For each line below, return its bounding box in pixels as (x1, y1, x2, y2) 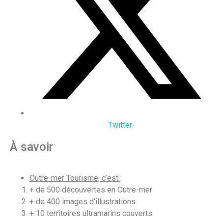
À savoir (10, 139, 53, 154)
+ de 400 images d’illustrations (29, 196, 136, 206)
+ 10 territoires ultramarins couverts (29, 208, 152, 218)
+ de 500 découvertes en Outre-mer (29, 185, 154, 194)
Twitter (108, 120, 132, 130)
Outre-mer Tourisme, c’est (29, 173, 120, 183)
